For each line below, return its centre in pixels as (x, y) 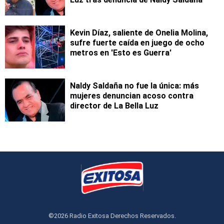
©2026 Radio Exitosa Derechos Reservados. (112, 216)
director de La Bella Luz (114, 106)
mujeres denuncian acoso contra (132, 96)
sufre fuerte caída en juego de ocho (137, 43)
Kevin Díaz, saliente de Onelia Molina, (139, 33)
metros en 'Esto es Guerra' (121, 53)
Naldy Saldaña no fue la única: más (134, 86)
